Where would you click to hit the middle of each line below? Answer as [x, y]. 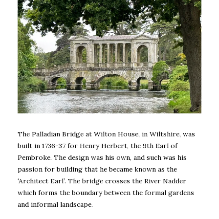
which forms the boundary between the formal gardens [106, 192]
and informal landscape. [55, 204]
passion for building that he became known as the [97, 169]
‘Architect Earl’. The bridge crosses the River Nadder [102, 181]
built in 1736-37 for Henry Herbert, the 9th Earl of [98, 145]
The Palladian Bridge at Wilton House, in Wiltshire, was [106, 134]
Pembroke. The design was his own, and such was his [102, 157]
